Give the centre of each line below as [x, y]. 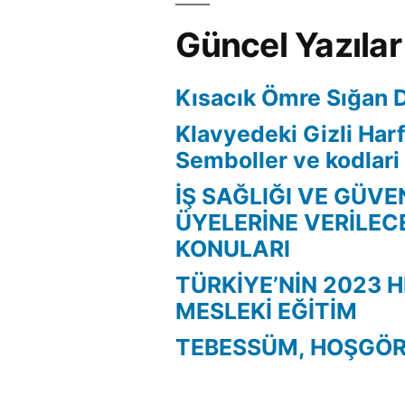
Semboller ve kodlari [288, 160]
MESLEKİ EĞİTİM [267, 311]
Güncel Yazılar [288, 44]
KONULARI [233, 248]
